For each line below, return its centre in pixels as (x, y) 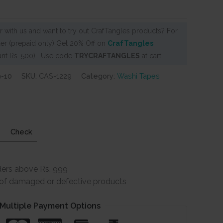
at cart (151, 56)
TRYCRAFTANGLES (107, 56)
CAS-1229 (55, 76)
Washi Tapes (138, 76)
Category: (99, 76)
